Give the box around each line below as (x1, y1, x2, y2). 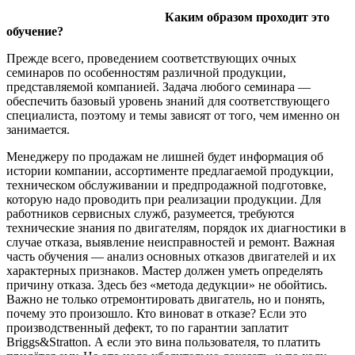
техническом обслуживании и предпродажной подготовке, (6, 177, 326, 192)
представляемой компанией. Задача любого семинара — (6, 79, 311, 94)
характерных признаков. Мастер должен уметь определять (6, 263, 323, 277)
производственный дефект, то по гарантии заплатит (6, 320, 288, 334)
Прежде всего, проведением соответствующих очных (6, 51, 296, 65)
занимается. (6, 122, 70, 136)
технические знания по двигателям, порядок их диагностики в (6, 220, 346, 235)
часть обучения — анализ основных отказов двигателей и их (6, 249, 336, 263)
